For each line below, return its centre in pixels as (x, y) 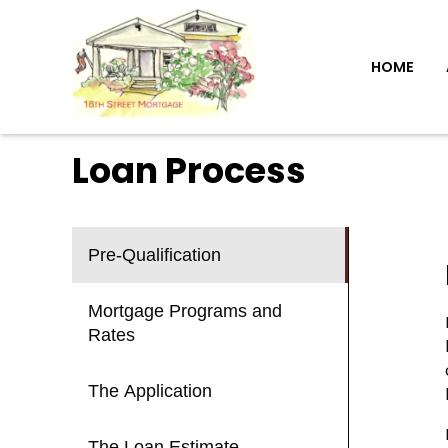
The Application (150, 391)
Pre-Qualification (154, 255)
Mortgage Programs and (185, 311)
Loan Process (189, 170)
